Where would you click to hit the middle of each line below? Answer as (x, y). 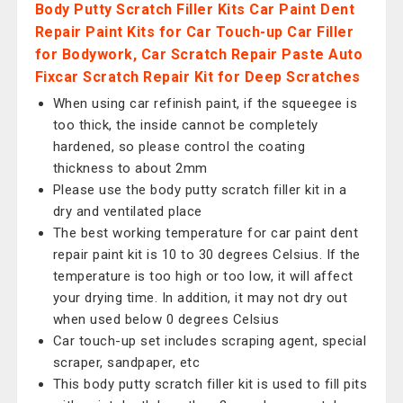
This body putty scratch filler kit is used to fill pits (210, 384)
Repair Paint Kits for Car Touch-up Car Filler (194, 32)
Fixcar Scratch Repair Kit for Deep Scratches (197, 77)
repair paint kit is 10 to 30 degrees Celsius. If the (206, 255)
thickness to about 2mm (130, 168)
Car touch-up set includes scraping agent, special (210, 341)
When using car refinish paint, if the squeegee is (205, 103)
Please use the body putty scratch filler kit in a (200, 190)
